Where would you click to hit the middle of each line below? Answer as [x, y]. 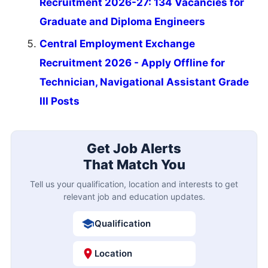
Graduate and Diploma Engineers [122, 21]
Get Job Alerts [134, 149]
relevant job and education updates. [134, 197]
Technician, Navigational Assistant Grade [144, 82]
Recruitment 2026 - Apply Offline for [132, 63]
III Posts [60, 101]
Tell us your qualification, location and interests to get [134, 184]
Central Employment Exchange [117, 43]
